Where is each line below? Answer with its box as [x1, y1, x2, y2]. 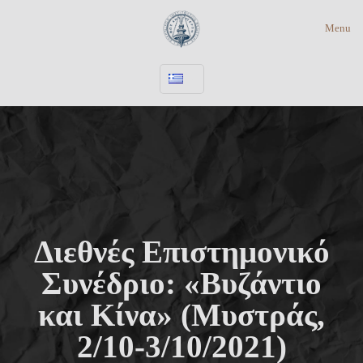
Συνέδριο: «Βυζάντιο [41, 266, 322, 301]
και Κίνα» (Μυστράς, [38, 297, 325, 332]
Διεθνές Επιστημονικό [33, 234, 330, 269]
